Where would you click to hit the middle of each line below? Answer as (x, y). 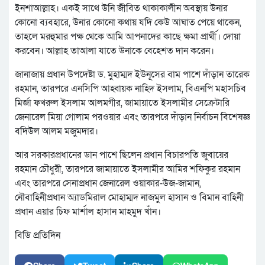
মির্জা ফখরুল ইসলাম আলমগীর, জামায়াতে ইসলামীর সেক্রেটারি (122, 103)
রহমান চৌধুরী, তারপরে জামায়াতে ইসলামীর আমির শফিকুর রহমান (127, 169)
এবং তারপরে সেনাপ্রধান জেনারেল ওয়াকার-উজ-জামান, (108, 184)
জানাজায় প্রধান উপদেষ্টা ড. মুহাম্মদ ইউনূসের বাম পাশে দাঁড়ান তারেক (132, 75)
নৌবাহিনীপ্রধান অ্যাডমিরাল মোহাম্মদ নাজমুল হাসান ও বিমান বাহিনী (129, 198)
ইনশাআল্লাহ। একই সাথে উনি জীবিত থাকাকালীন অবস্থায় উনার (121, 9)
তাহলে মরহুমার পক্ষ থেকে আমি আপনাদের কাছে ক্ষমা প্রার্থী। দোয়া (128, 37)
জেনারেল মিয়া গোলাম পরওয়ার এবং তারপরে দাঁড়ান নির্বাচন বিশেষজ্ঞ (132, 117)
